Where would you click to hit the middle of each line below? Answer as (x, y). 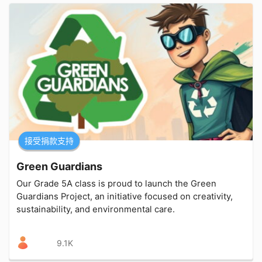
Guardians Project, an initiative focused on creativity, (125, 196)
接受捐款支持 (49, 140)
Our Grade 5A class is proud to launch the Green (116, 183)
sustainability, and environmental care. (96, 209)
